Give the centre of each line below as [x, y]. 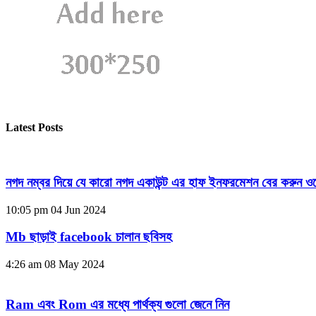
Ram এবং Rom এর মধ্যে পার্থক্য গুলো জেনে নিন [117, 304]
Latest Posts [34, 127]
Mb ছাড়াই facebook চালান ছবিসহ [89, 237]
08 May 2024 [74, 265]
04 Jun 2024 [78, 209]
